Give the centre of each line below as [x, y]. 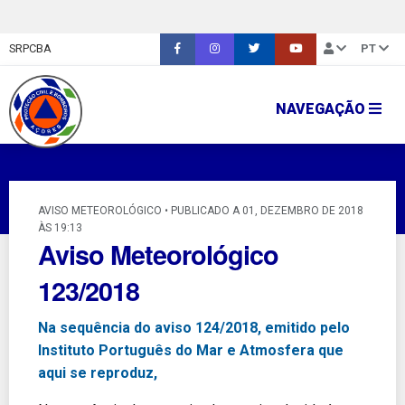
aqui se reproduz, [98, 373]
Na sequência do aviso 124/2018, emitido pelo [194, 328]
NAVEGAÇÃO [322, 108]
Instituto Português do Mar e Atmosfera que [191, 351]
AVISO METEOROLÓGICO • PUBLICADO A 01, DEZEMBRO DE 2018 [201, 211]
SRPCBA [30, 49]
